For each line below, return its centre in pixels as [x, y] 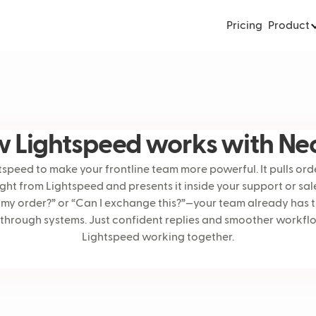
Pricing [244, 26]
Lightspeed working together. [158, 238]
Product [288, 26]
